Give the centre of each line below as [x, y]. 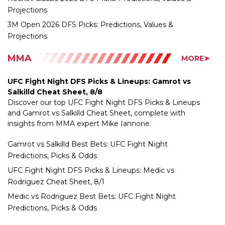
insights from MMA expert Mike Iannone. [79, 101]
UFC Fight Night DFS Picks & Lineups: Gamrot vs [99, 59]
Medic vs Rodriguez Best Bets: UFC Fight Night [92, 174]
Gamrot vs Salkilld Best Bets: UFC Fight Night [88, 122]
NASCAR [28, 208]
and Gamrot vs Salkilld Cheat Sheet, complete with [96, 91]
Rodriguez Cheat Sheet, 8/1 [56, 159]
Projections [27, 13]
